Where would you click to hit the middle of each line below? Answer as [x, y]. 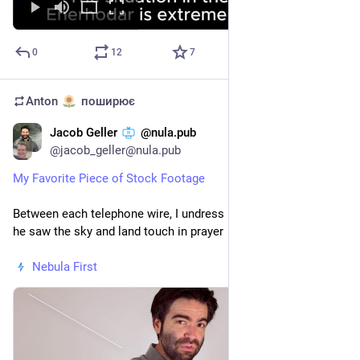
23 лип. [327, 135]
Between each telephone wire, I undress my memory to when [175, 214]
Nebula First [65, 267]
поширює [106, 102]
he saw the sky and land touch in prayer [118, 232]
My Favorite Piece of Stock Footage [109, 179]
